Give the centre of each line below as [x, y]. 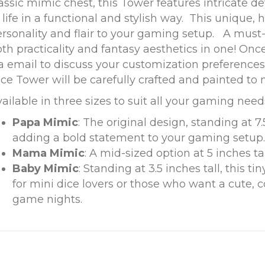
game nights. [47, 200]
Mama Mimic [49, 153]
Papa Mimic [45, 123]
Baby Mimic [46, 169]
